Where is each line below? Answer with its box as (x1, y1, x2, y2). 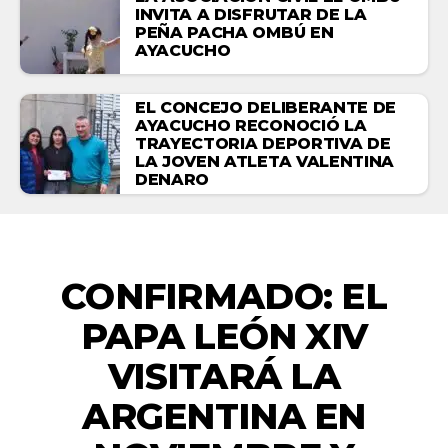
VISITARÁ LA (107, 353, 341, 398)
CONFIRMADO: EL (61, 273, 387, 318)
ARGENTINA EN (82, 393, 366, 438)
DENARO (135, 169, 210, 189)
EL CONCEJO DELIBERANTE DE (135, 97, 396, 117)
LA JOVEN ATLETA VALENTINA (135, 151, 394, 171)
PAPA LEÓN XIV (80, 313, 368, 358)
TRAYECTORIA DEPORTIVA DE (135, 133, 391, 153)
